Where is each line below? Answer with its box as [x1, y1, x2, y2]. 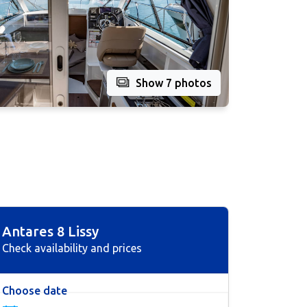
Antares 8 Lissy [2, 223, 99, 240]
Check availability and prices [2, 242, 142, 255]
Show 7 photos [136, 77, 212, 89]
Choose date [2, 284, 67, 297]
